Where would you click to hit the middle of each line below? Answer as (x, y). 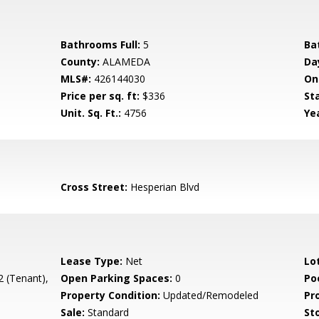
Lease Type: (92, 261)
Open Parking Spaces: (117, 278)
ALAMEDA (125, 62)
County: (80, 62)
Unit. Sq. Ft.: (91, 113)
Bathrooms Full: (101, 45)
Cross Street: (94, 187)
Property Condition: (111, 295)
